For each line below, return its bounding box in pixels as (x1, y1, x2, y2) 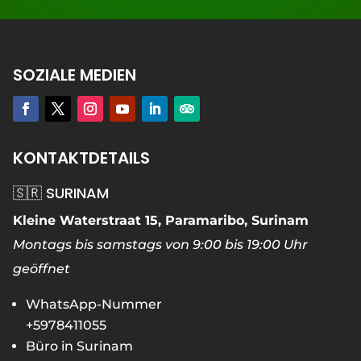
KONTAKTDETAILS (12, 146, 150, 169)
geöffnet (12, 260, 70, 276)
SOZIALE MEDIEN (12, 63, 136, 86)
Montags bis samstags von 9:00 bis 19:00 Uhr (12, 236, 308, 252)
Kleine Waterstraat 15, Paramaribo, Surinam (12, 212, 309, 228)
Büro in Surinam (25, 338, 133, 354)
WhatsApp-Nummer (25, 296, 162, 312)
